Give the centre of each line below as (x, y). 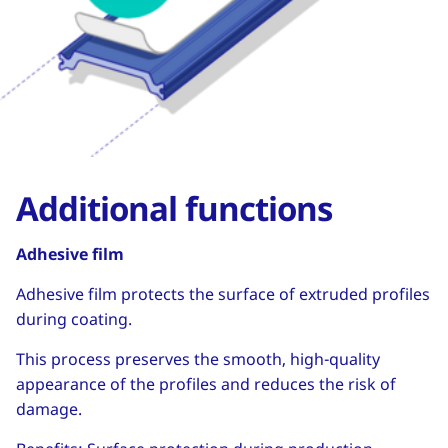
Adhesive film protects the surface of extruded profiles (223, 293)
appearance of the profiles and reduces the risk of (206, 383)
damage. (54, 408)
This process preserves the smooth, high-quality (198, 358)
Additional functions (174, 208)
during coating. (79, 318)
